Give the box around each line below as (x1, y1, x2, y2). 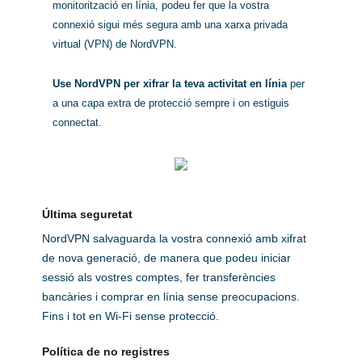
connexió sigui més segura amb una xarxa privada (52, 19, 288, 32)
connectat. (52, 117, 102, 129)
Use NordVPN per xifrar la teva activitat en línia (52, 78, 287, 90)
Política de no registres (42, 345, 170, 359)
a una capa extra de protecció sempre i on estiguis (52, 98, 289, 110)
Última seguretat (42, 208, 133, 221)
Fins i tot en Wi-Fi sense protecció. (42, 309, 220, 323)
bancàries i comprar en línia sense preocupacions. (42, 290, 301, 304)
